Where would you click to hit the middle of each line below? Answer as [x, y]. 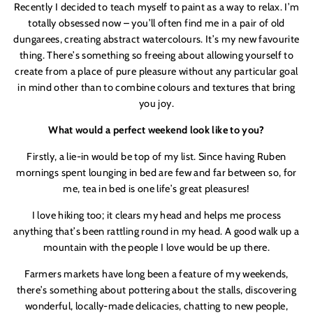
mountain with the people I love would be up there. [156, 248]
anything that [44, 232]
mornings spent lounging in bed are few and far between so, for [156, 173]
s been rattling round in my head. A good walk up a [188, 232]
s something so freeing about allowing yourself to [184, 56]
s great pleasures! [211, 189]
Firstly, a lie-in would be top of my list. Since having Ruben [156, 157]
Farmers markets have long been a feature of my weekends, [156, 274]
